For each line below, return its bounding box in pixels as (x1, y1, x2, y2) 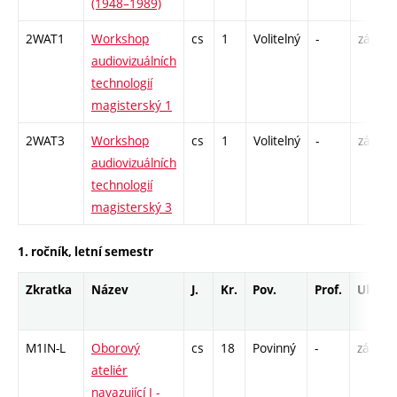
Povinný (253, 339, 296, 356)
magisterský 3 (91, 198, 172, 216)
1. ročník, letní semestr (18, 243, 153, 260)
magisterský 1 (91, 97, 172, 114)
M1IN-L (26, 339, 66, 356)
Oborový (91, 339, 140, 356)
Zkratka (26, 281, 72, 298)
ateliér (91, 361, 128, 378)
